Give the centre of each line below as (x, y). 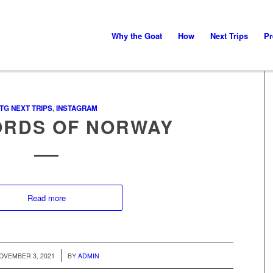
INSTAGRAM (77, 108)
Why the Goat (137, 36)
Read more (46, 198)
